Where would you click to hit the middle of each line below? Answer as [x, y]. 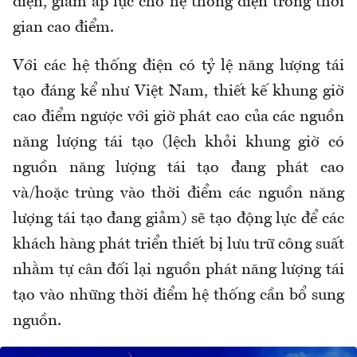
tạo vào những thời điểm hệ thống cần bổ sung [178, 295]
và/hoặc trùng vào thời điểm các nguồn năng [178, 193]
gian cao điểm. [63, 27]
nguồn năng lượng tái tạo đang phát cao [178, 168]
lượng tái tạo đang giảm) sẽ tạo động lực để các [178, 219]
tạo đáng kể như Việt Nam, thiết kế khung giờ [178, 91]
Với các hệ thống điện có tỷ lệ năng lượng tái [178, 66]
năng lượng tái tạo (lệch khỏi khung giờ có [178, 142]
